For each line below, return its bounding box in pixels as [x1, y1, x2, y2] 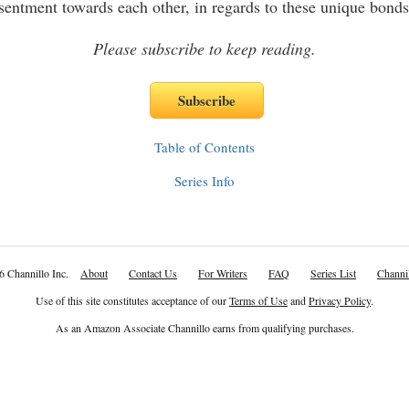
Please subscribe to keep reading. [93, 37, 316, 59]
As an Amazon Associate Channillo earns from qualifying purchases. [55, 320, 354, 335]
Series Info [174, 172, 235, 190]
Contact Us [129, 266, 177, 280]
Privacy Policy [309, 293, 371, 308]
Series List [310, 266, 356, 280]
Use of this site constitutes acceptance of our [36, 293, 229, 308]
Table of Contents [154, 138, 255, 156]
